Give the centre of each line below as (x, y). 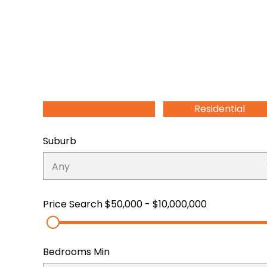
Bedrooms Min (76, 252)
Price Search (74, 204)
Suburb (60, 141)
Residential (219, 108)
